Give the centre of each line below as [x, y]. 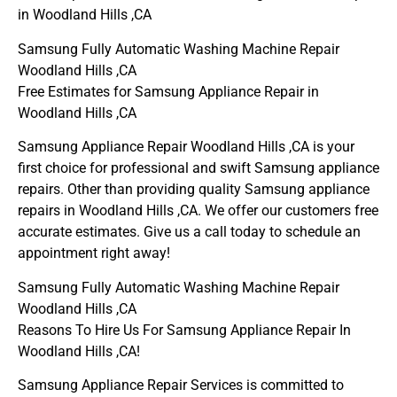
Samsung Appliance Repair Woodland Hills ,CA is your [186, 147]
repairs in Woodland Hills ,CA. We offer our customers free [198, 211]
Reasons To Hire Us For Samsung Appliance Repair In [184, 330]
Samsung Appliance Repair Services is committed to [181, 385]
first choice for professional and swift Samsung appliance [198, 168]
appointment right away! [94, 253]
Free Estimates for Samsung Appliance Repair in [168, 91]
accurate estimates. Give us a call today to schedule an [189, 232]
